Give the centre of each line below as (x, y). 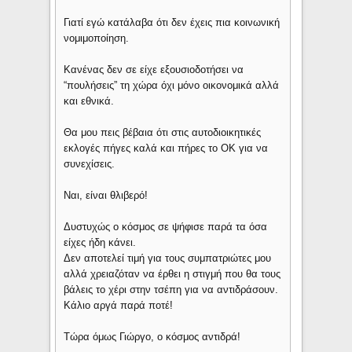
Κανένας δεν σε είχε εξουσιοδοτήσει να (154, 70)
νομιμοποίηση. (97, 38)
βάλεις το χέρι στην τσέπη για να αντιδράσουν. (171, 290)
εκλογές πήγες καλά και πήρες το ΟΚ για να (166, 148)
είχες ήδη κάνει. (100, 243)
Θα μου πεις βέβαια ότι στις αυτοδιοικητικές (163, 133)
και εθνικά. (89, 101)
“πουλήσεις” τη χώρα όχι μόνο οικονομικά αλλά (172, 86)
